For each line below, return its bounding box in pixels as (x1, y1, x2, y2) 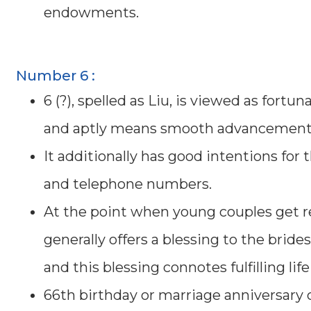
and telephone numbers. (44, 175, 212, 192)
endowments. (44, 3, 139, 21)
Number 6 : (16, 67, 95, 84)
